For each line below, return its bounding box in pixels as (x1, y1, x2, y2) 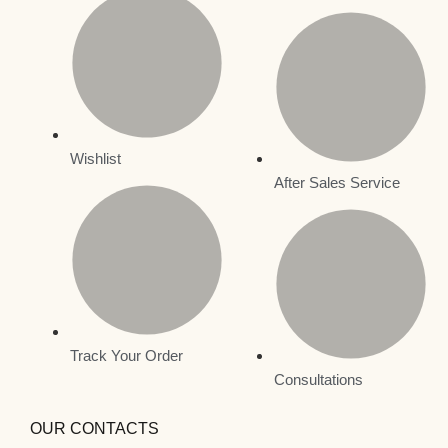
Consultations (274, 370, 363, 388)
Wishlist (70, 149, 121, 167)
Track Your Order (70, 346, 183, 364)
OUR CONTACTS (30, 419, 159, 437)
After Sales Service (274, 173, 400, 191)
